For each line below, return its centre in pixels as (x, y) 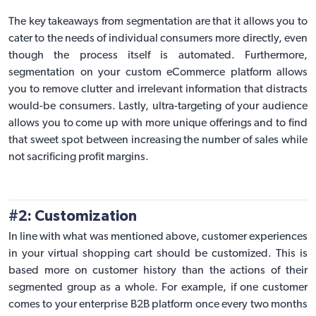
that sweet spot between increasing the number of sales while (158, 140)
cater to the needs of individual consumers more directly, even (158, 38)
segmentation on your (67, 72)
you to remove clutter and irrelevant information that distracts (158, 89)
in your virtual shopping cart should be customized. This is (158, 254)
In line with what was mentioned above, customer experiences (158, 237)
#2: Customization (73, 216)
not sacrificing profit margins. (79, 157)
